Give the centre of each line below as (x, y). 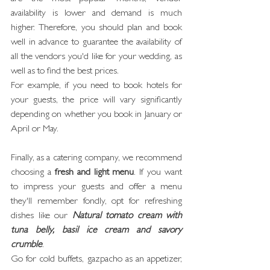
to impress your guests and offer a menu (96, 187)
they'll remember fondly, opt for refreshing (96, 202)
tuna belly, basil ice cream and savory (96, 231)
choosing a (33, 173)
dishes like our (42, 216)
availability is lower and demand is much (96, 14)
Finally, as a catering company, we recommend (96, 159)
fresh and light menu (94, 173)
